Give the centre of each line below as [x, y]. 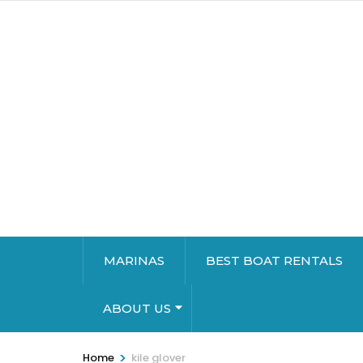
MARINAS [134, 261]
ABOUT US [137, 309]
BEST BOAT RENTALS [274, 261]
